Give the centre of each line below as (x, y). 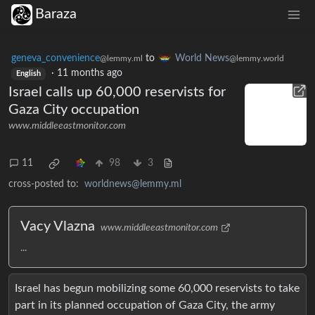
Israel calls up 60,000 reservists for (117, 92)
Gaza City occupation (74, 109)
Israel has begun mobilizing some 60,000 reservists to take (157, 288)
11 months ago (89, 73)
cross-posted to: (44, 184)
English (28, 73)
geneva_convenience (56, 58)
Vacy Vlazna (58, 226)
